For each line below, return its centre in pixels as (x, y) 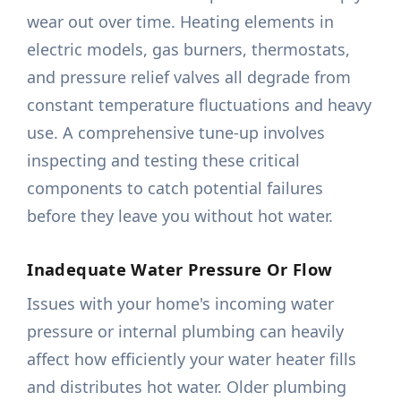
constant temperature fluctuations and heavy (200, 105)
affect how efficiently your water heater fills (192, 359)
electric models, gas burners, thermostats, (189, 50)
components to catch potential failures (175, 188)
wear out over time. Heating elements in (181, 22)
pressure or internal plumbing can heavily (186, 332)
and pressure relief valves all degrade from (189, 77)
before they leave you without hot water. (180, 216)
